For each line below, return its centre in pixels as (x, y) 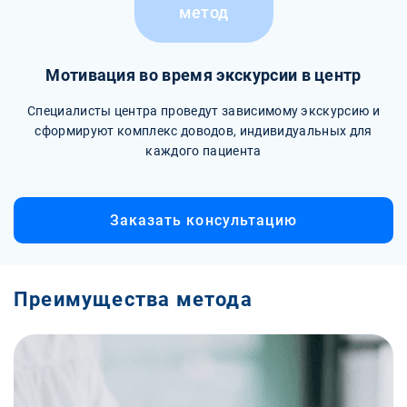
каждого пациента (203, 151)
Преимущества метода (133, 300)
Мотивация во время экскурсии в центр (203, 76)
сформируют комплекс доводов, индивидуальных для (203, 131)
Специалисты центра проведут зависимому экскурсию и (203, 111)
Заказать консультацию (203, 221)
